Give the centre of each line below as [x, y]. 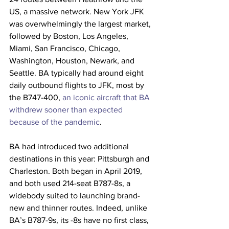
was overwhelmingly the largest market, [81, 24]
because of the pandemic [54, 122]
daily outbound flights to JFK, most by [78, 85]
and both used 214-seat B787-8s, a [71, 183]
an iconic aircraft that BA [107, 97]
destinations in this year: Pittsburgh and [80, 159]
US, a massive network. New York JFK [78, 12]
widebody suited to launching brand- [75, 196]
